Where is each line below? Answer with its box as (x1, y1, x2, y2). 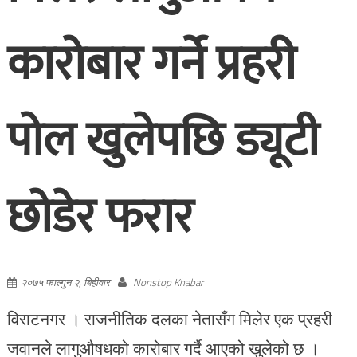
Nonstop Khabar (132, 273, 203, 290)
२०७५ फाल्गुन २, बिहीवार (20, 273, 110, 290)
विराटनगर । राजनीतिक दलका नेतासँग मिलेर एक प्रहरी (6, 305, 332, 331)
